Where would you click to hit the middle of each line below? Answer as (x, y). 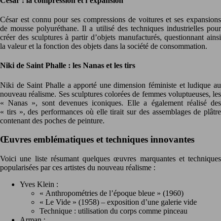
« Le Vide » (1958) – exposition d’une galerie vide (118, 202)
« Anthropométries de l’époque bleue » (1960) (111, 193)
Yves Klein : (39, 184)
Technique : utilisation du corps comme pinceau (113, 211)
